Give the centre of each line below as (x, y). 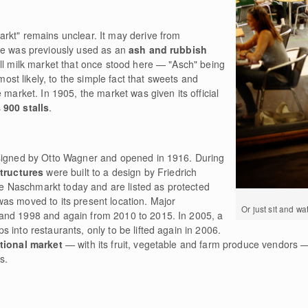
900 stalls (26, 107)
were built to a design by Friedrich (120, 172)
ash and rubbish (166, 49)
